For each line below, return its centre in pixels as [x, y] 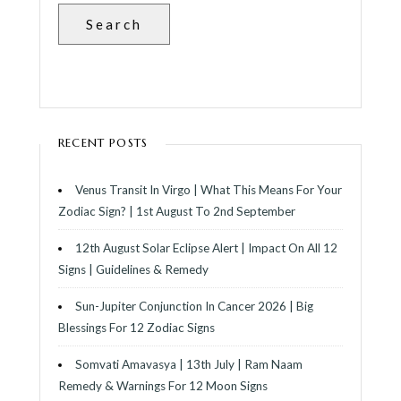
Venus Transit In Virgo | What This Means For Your [208, 189]
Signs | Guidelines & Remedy [133, 269]
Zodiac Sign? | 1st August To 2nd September [177, 211]
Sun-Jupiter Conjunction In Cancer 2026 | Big [194, 306]
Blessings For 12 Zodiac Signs [137, 327]
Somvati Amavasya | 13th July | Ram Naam [188, 364]
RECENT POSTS [103, 142]
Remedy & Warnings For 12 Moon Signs [163, 385]
